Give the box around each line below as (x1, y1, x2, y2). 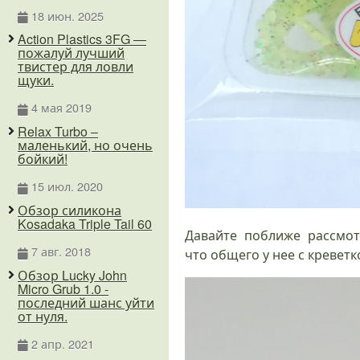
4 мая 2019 (31, 99, 92, 117)
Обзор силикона (18, 200, 121, 219)
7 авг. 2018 (31, 242, 91, 260)
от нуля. (18, 306, 67, 325)
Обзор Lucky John (18, 265, 127, 284)
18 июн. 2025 (31, 6, 104, 24)
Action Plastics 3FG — (18, 30, 146, 49)
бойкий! (18, 149, 67, 169)
